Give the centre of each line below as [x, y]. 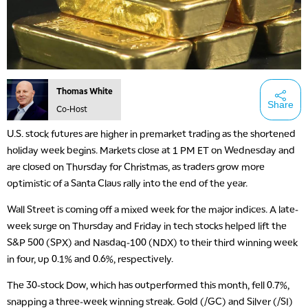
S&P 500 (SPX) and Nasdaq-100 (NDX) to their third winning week [152, 242]
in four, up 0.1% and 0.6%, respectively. [90, 259]
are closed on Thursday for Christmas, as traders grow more [136, 166]
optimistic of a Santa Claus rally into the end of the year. [127, 183]
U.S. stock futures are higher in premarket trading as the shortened [151, 133]
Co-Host [72, 108]
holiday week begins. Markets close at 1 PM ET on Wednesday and [151, 150]
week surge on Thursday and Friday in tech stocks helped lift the [147, 226]
